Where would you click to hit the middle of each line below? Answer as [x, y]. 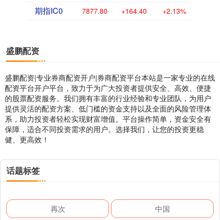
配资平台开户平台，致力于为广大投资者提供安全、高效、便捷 [108, 88]
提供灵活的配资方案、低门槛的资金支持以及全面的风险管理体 [108, 109]
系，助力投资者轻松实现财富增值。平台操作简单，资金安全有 [108, 119]
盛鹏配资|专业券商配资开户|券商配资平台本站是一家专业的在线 [110, 78]
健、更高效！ [27, 139]
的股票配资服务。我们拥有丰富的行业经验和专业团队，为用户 [108, 98]
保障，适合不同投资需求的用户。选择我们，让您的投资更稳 [104, 129]
